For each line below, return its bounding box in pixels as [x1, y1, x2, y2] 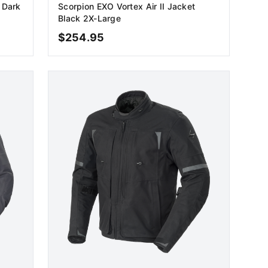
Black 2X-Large [58, 13, 121, 24]
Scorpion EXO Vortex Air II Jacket [58, 1, 196, 12]
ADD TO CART [112, 63, 175, 74]
